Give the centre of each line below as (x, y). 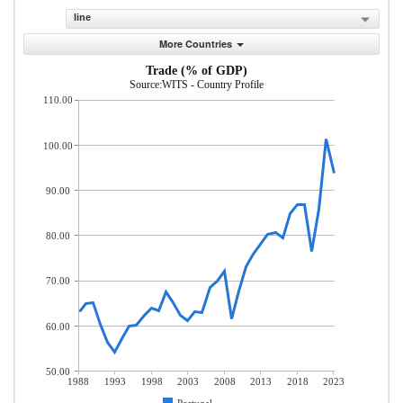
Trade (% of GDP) (197, 71)
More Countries (196, 44)
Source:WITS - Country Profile (197, 85)
